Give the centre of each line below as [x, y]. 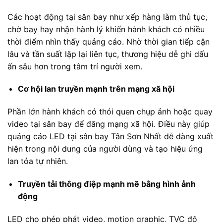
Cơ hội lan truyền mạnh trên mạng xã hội [96, 89]
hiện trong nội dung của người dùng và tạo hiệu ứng [105, 149]
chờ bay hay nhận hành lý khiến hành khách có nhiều [106, 29]
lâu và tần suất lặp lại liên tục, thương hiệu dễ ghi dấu [108, 54]
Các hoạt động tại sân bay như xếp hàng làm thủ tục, [107, 17]
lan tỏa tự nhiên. [38, 161]
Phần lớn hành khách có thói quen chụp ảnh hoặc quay [110, 112]
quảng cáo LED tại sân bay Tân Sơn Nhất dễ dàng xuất [111, 137]
